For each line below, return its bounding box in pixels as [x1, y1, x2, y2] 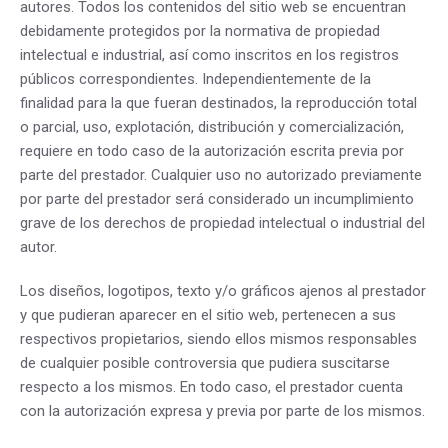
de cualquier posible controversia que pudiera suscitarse [20, 354, 390, 372]
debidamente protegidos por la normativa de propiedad [20, 22, 380, 40]
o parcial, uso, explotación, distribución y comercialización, [20, 118, 404, 136]
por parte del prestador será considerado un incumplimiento [20, 190, 414, 208]
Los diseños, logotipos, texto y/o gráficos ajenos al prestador [20, 282, 426, 300]
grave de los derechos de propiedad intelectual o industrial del [20, 214, 425, 232]
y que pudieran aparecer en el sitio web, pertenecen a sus [20, 306, 396, 324]
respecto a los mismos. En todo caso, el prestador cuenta [20, 378, 403, 396]
